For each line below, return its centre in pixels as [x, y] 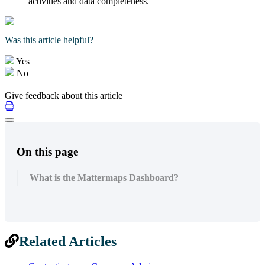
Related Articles [68, 241]
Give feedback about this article [64, 96]
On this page [47, 151]
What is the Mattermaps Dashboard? [104, 177]
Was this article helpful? [49, 40]
